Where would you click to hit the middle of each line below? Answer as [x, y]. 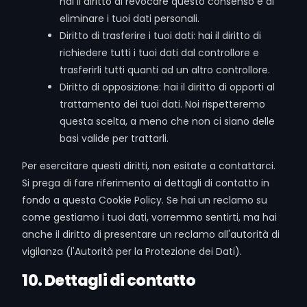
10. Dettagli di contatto [109, 281]
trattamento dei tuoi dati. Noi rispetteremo [163, 104]
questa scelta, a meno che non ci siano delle [168, 121]
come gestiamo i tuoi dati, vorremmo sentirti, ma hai [150, 217]
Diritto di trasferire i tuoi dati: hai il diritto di [161, 36]
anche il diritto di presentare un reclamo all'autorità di [151, 234]
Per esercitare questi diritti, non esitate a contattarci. [149, 166]
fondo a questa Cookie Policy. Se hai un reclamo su [145, 200]
